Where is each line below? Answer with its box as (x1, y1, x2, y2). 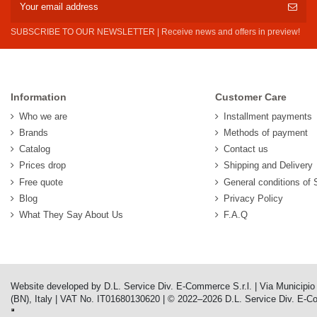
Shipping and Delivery (224, 160, 313, 171)
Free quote (19, 176, 63, 188)
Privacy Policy (224, 192, 284, 204)
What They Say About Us (19, 209, 123, 221)
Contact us (224, 144, 269, 155)
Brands (19, 127, 48, 139)
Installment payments (224, 110, 313, 122)
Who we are (19, 110, 67, 122)
